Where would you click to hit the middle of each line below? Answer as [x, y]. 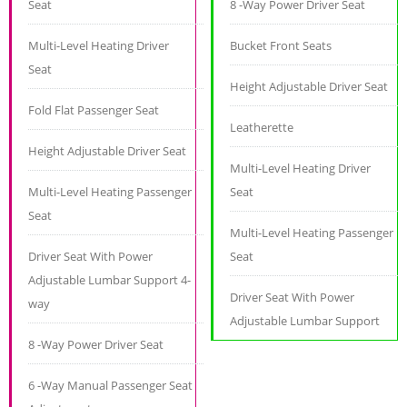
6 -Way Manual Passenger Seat [110, 386]
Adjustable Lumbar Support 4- [109, 280]
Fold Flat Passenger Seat [94, 110]
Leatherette [262, 128]
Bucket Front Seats [281, 46]
